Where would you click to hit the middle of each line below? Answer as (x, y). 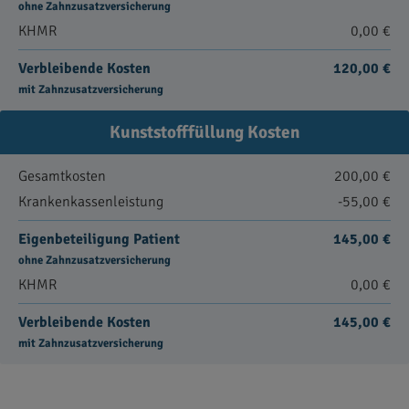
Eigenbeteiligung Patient (99, 239)
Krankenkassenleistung (91, 202)
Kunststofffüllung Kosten (204, 132)
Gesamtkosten (62, 176)
